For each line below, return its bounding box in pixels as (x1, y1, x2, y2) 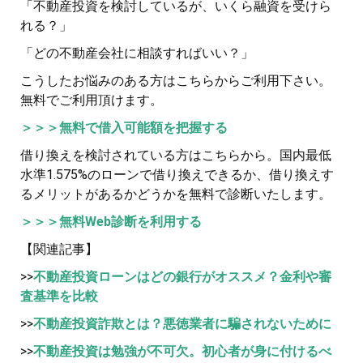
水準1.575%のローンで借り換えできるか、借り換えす (20, 167, 334, 183)
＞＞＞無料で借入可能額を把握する (20, 120, 228, 136)
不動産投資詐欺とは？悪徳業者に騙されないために (33, 316, 331, 332)
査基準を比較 (20, 288, 98, 305)
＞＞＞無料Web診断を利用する (20, 214, 202, 230)
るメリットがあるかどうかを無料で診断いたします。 (20, 186, 331, 203)
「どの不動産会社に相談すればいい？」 (20, 45, 254, 62)
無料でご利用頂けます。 (20, 92, 163, 109)
